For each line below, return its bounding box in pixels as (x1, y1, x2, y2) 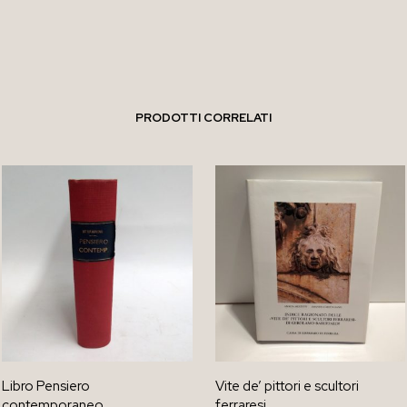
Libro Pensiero (2, 376, 90, 395)
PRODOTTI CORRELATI (135, 110, 272, 126)
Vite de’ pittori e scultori (214, 376, 359, 395)
